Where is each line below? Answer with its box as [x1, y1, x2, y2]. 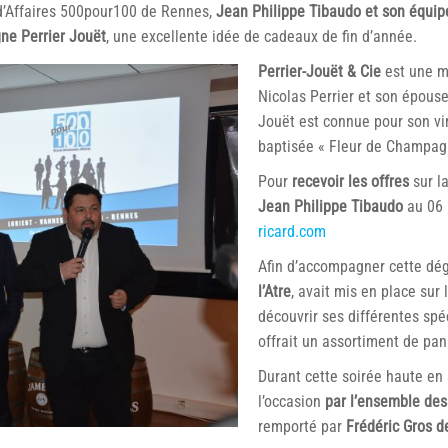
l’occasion [258, 392, 321, 411]
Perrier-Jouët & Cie [258, 62, 381, 81]
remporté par [258, 417, 346, 436]
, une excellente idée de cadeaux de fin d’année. [106, 27, 417, 46]
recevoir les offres [292, 172, 409, 191]
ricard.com [258, 222, 326, 241]
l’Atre [258, 282, 291, 301]
